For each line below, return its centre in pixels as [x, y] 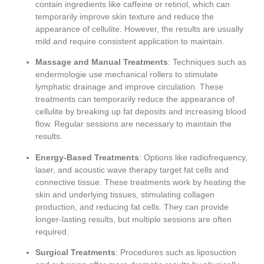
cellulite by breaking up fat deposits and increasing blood [141, 112]
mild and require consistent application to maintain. [130, 42]
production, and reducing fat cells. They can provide [132, 207]
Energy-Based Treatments [87, 157]
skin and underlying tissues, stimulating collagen [125, 194]
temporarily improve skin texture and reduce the [125, 17]
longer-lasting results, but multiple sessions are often [133, 219]
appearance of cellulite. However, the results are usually [139, 29]
